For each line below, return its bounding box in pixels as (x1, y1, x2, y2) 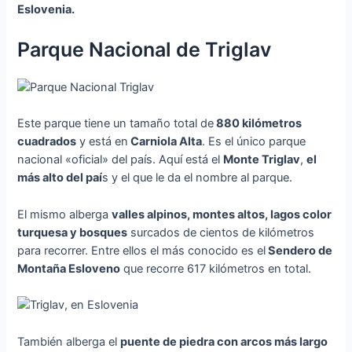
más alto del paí (17, 170, 103, 185)
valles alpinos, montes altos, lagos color (112, 207, 332, 222)
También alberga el (17, 334, 121, 349)
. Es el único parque (202, 134, 306, 149)
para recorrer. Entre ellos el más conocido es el (17, 243, 266, 258)
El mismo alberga (17, 207, 112, 222)
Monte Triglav (223, 152, 301, 167)
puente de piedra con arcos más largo (120, 334, 328, 349)
